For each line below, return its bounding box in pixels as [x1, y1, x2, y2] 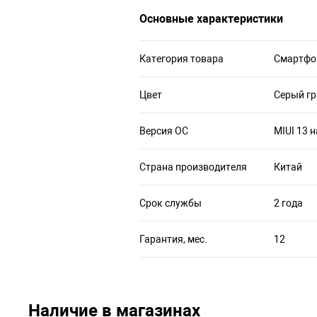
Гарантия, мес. [139, 233, 207, 245]
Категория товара [139, 52, 224, 64]
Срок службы [139, 197, 202, 209]
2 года [274, 197, 303, 209]
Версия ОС [139, 125, 188, 137]
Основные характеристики [139, 11, 283, 25]
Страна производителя [139, 161, 247, 173]
